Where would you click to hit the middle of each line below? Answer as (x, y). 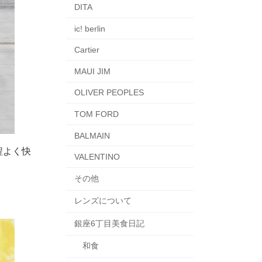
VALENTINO (97, 157)
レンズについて (103, 201)
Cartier (87, 50)
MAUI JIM (92, 71)
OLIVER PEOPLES (109, 93)
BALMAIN (92, 135)
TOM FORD (96, 114)
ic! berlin (89, 28)
